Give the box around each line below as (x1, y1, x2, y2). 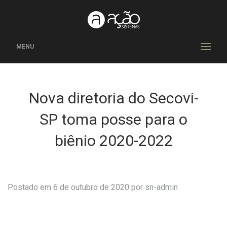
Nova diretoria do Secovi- (28, 89, 199, 107)
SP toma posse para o (40, 110, 187, 128)
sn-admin (145, 182, 178, 192)
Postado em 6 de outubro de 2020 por (8, 182, 145, 192)
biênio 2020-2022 (54, 132, 173, 149)
